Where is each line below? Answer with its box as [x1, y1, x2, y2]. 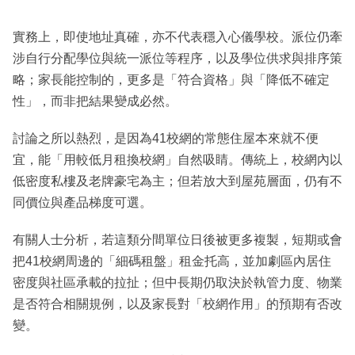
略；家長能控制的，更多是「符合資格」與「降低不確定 [13, 73, 330, 87]
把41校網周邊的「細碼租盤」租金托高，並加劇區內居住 [13, 254, 331, 269]
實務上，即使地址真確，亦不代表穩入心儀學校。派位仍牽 [13, 30, 342, 44]
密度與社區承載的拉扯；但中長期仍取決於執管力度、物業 [13, 276, 342, 290]
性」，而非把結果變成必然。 [13, 94, 177, 109]
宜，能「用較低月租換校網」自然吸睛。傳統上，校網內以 [13, 153, 342, 167]
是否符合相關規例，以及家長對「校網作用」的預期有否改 [13, 297, 342, 311]
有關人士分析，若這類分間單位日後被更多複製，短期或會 [13, 233, 342, 247]
